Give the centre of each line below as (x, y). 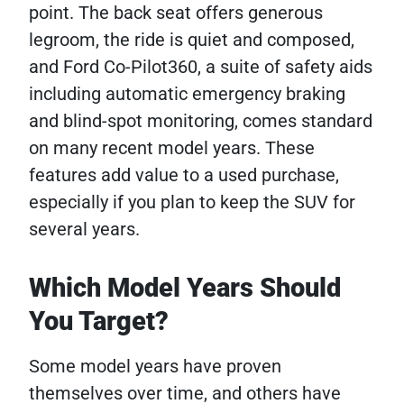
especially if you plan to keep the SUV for (192, 202)
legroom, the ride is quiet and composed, (192, 40)
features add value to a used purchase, (184, 175)
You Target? (99, 321)
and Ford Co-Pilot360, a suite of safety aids (201, 67)
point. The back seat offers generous (176, 13)
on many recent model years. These (172, 148)
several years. (84, 229)
